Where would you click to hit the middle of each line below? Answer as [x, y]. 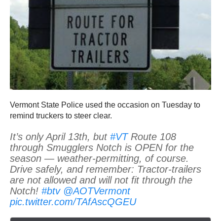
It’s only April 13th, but [60, 137]
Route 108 [152, 137]
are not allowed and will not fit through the [101, 180]
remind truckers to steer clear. [61, 116]
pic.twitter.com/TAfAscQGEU [73, 202]
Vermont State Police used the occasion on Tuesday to [105, 105]
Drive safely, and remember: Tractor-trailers [106, 169]
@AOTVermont [97, 191]
